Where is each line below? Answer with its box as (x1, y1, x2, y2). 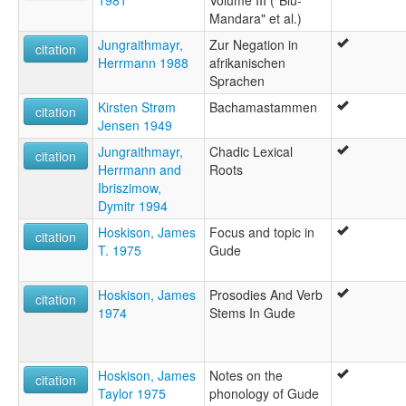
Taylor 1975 (98, 383, 166, 402)
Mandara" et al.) (209, 8, 302, 27)
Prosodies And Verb (209, 285, 323, 304)
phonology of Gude (209, 383, 319, 402)
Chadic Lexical (209, 141, 293, 160)
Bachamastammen (209, 97, 317, 116)
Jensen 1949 (98, 115, 172, 134)
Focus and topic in (209, 222, 314, 241)
